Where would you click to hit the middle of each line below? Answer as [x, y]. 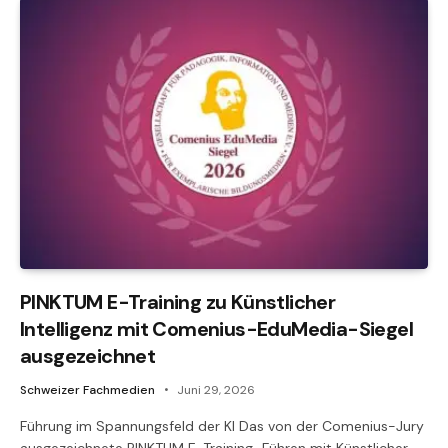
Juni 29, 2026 [216, 389]
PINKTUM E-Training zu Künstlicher [178, 301]
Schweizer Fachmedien [87, 389]
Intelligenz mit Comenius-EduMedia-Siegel [216, 328]
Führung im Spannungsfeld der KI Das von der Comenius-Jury [222, 425]
